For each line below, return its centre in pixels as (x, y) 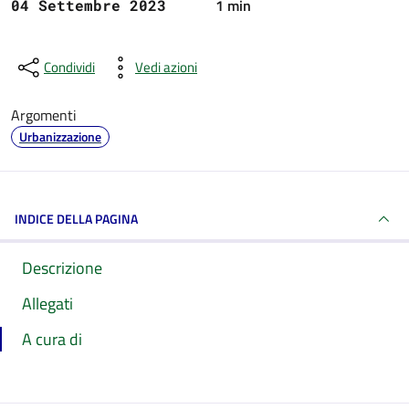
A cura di (52, 339)
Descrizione (62, 268)
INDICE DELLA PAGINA (76, 219)
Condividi (69, 67)
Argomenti (44, 115)
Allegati (47, 304)
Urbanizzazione (60, 136)
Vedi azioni (166, 67)
